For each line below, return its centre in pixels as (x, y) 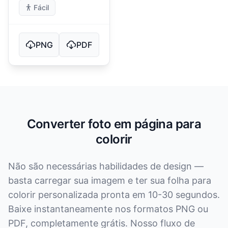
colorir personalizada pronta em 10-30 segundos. (114, 195)
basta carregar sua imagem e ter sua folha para (110, 180)
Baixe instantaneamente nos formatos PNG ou (108, 209)
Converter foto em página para (114, 124)
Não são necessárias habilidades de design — (106, 166)
